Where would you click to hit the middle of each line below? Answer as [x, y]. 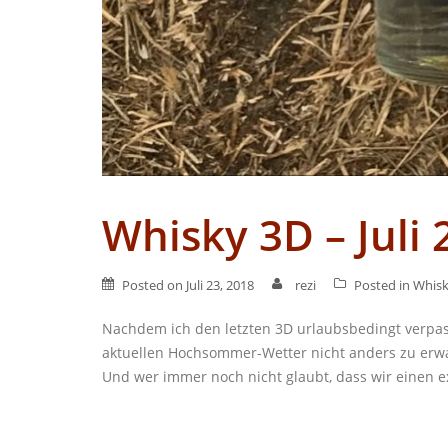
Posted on [154, 284]
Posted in [383, 284]
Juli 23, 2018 [220, 284]
